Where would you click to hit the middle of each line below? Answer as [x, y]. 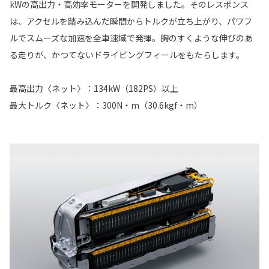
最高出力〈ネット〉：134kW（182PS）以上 [94, 89]
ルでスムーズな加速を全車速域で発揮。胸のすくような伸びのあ [131, 38]
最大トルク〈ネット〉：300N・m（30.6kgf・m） [106, 105]
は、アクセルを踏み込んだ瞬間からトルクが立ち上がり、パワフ [131, 21]
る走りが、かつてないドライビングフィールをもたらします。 [127, 55]
